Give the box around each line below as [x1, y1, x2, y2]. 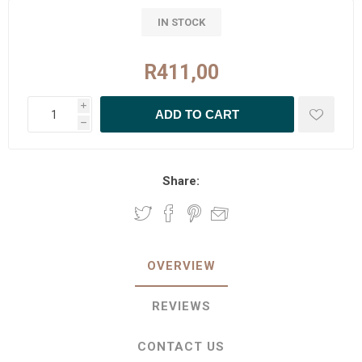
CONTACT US [137, 339, 225, 354]
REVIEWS [151, 299, 211, 314]
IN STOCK [157, 16, 205, 28]
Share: [162, 174, 200, 188]
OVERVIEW [146, 259, 216, 273]
